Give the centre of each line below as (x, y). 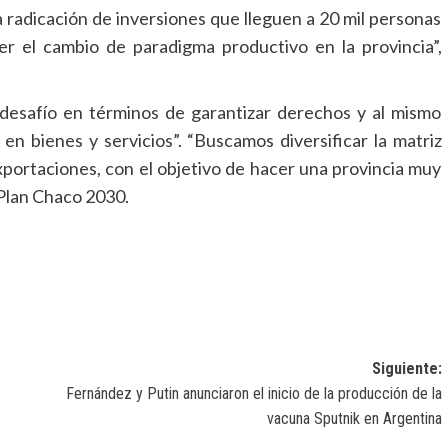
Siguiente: (406, 368)
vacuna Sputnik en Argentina (354, 418)
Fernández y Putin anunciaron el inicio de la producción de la (253, 393)
